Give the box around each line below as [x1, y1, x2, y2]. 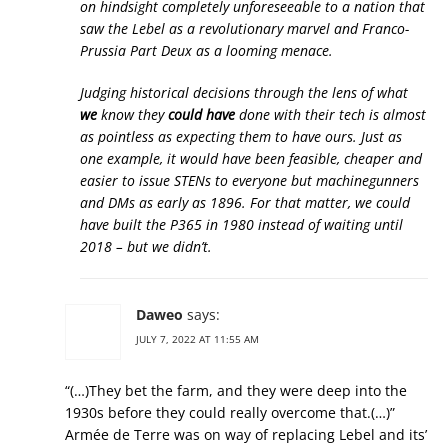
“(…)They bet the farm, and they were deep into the [65, 381, 407, 400]
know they [97, 105, 168, 124]
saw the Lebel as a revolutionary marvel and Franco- [80, 19, 409, 38]
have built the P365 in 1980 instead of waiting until [80, 215, 403, 234]
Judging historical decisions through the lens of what [80, 83, 408, 102]
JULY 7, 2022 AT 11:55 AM [136, 332, 259, 346]
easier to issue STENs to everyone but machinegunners [80, 171, 419, 190]
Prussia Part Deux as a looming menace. [80, 41, 333, 60]
